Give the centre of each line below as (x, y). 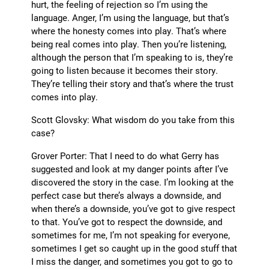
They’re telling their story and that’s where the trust (133, 84)
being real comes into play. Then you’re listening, (129, 44)
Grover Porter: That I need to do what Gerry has (125, 156)
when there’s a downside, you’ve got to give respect (134, 209)
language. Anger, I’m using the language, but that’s (131, 18)
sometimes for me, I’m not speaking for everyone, (131, 235)
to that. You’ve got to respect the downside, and (127, 222)
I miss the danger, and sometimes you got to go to (132, 261)
